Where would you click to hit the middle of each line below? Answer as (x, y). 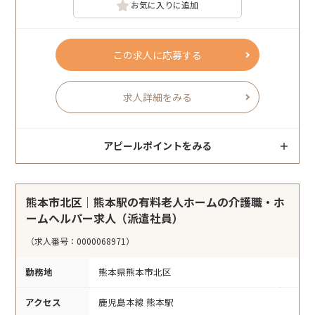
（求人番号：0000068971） (81, 241)
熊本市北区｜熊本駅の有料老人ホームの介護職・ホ (156, 202)
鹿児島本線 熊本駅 (136, 302)
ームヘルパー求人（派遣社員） (105, 218)
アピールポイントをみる (157, 146)
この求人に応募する (157, 55)
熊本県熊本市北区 (135, 272)
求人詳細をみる (157, 97)
